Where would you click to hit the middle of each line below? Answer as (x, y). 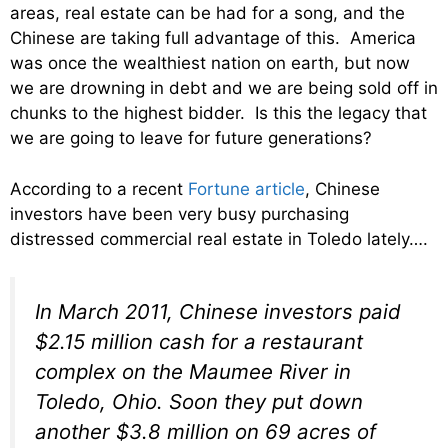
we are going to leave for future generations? (191, 138)
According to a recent (99, 188)
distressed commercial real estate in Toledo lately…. (219, 238)
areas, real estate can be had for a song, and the (207, 13)
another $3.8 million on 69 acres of (205, 432)
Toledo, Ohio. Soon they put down (199, 402)
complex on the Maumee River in (193, 372)
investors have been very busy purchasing (179, 213)
